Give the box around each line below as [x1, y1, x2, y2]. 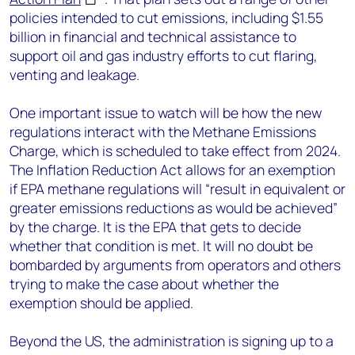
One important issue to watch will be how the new [10, 103, 322, 122]
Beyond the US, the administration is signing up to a [10, 331, 334, 350]
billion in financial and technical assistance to [10, 27, 296, 46]
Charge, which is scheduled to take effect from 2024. [10, 141, 341, 160]
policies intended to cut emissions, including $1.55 [10, 8, 323, 27]
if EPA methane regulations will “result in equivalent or [10, 179, 345, 198]
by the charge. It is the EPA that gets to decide [10, 217, 301, 236]
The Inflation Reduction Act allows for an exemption [10, 160, 335, 179]
